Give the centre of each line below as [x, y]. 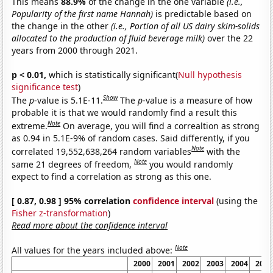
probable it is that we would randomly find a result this [125, 112]
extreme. [30, 126]
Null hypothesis [210, 75]
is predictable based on [203, 14]
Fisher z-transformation [60, 213]
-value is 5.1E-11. [69, 100]
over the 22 [229, 38]
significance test [45, 87]
